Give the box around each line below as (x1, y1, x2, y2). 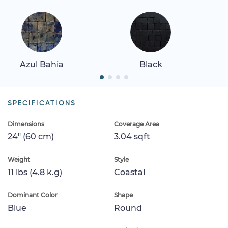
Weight (8, 155, 30, 163)
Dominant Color (8, 191, 58, 199)
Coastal (114, 167, 145, 177)
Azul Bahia (20, 59, 64, 69)
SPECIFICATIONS (8, 99, 76, 107)
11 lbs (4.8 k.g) (8, 167, 62, 177)
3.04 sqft (114, 131, 150, 141)
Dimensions (8, 120, 44, 128)
